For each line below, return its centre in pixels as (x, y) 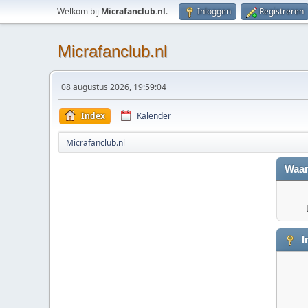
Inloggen (214, 11)
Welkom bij (79, 11)
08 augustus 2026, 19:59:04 (114, 87)
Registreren (282, 11)
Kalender (154, 116)
